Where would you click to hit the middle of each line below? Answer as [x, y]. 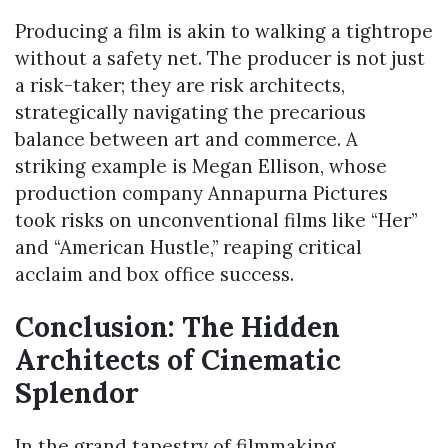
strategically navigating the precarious [190, 111]
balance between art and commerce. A [186, 138]
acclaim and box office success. [154, 273]
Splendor [77, 392]
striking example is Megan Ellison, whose [201, 165]
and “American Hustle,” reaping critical [188, 246]
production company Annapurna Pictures [201, 192]
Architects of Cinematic [178, 359]
